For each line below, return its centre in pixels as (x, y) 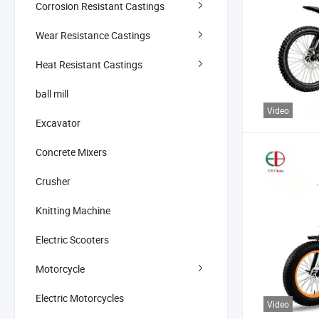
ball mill (52, 93)
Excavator (58, 122)
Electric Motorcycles (80, 298)
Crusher (53, 181)
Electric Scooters (72, 239)
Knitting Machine (73, 210)
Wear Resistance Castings (93, 35)
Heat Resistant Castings (89, 64)
